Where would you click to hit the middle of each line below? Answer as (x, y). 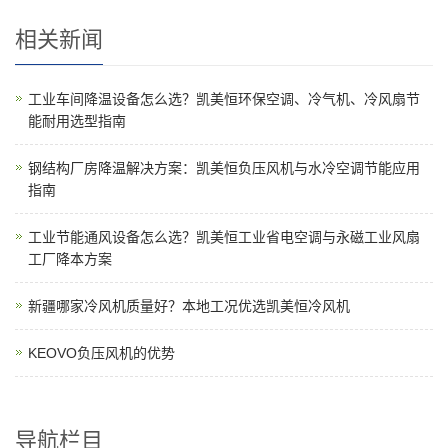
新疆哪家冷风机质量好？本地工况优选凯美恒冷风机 (189, 306)
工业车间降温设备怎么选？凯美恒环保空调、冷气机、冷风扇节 (224, 99)
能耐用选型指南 (77, 121)
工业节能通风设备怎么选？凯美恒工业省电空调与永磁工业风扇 (224, 237)
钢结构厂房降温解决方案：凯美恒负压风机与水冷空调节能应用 (224, 168)
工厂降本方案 (70, 259)
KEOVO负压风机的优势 (101, 353)
